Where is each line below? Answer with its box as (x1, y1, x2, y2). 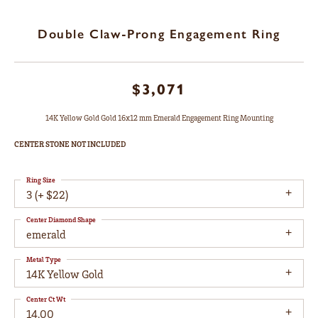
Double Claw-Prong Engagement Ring (38, 26, 280, 43)
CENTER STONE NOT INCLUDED (14, 139, 126, 150)
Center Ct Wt (26, 295, 65, 304)
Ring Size (26, 175, 55, 185)
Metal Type (26, 255, 61, 264)
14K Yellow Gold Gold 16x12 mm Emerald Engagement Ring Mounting (45, 113, 273, 124)
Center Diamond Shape (26, 215, 96, 224)
